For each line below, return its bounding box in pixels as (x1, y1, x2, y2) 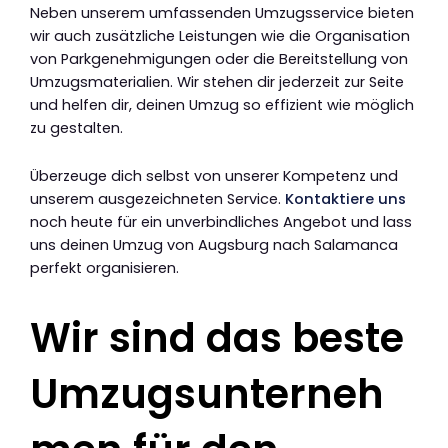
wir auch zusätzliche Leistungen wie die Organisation (30, 25, 410, 46)
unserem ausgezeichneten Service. (30, 189, 285, 210)
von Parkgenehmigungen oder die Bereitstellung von (30, 48, 408, 69)
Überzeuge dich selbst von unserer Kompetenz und (30, 166, 398, 187)
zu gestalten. (30, 117, 123, 138)
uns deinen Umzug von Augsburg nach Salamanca (30, 235, 398, 256)
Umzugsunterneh (30, 366, 384, 423)
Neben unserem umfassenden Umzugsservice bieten (30, 2, 414, 23)
